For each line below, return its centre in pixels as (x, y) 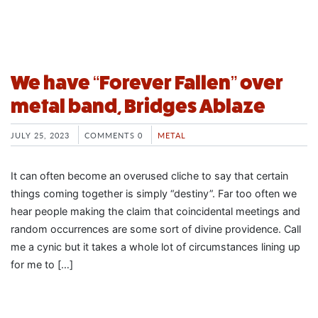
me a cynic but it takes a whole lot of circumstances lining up (155, 246)
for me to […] (42, 264)
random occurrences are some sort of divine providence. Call (156, 229)
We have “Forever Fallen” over (147, 83)
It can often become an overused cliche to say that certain (149, 175)
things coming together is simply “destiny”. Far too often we (154, 193)
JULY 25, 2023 (40, 135)
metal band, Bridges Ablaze (138, 106)
